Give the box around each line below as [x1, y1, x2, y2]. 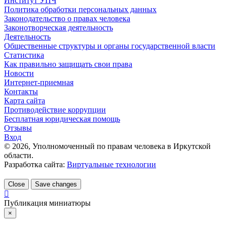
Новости [4, 68, 34, 78]
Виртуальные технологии [67, 160, 156, 169]
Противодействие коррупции [4, 105, 106, 114]
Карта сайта [4, 96, 45, 105]
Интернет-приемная [4, 78, 73, 87]
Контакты [4, 87, 38, 96]
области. [4, 150, 33, 160]
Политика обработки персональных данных [4, 5, 157, 14]
